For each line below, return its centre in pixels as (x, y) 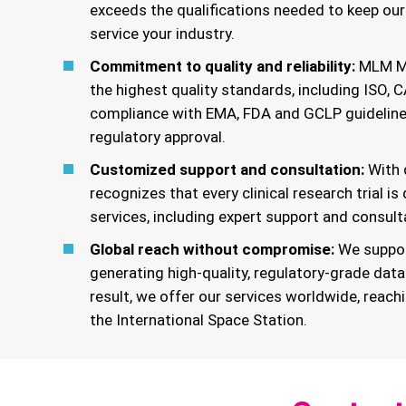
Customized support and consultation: (227, 169)
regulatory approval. (157, 137)
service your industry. (162, 34)
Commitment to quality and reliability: (222, 66)
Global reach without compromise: (212, 249)
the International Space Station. (198, 320)
